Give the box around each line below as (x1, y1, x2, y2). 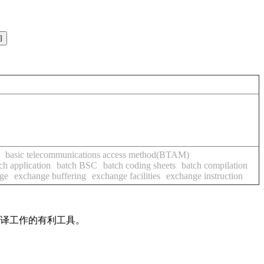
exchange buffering (14, 171, 86, 181)
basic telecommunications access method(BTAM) (5, 150, 189, 160)
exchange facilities (92, 171, 160, 181)
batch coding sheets (103, 160, 176, 170)
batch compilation (181, 160, 247, 170)
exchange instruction (166, 171, 243, 181)
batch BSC (57, 160, 97, 170)
